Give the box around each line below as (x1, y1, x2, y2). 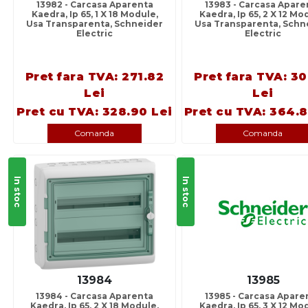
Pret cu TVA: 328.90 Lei (16, 105, 173, 119)
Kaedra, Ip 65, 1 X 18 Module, (31, 9, 158, 20)
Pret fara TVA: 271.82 (25, 70, 164, 84)
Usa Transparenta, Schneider (26, 19, 163, 30)
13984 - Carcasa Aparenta (36, 291, 153, 302)
